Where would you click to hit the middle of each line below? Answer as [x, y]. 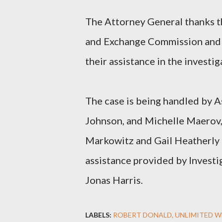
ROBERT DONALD [142, 215]
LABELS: [98, 215]
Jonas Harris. [114, 180]
